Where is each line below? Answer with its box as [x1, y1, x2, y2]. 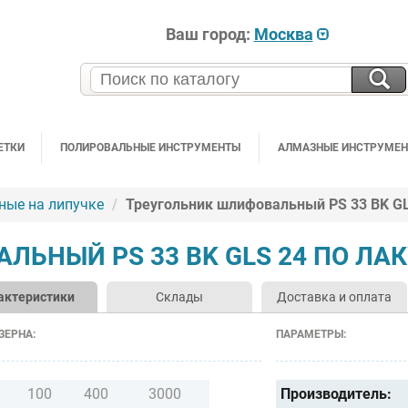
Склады [156, 289, 203, 304]
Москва [253, 24, 313, 44]
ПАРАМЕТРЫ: [276, 327, 347, 341]
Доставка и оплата [277, 289, 392, 304]
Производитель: [280, 384, 393, 403]
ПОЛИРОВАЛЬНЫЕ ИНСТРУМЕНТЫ [60, 140, 240, 154]
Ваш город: [165, 24, 254, 44]
